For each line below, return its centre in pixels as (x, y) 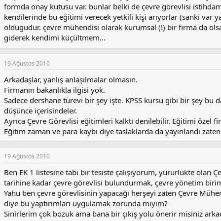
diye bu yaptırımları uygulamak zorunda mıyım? (86, 203)
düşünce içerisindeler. (40, 111)
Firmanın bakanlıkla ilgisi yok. (55, 90)
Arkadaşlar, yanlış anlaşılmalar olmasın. (71, 80)
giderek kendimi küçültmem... (55, 38)
